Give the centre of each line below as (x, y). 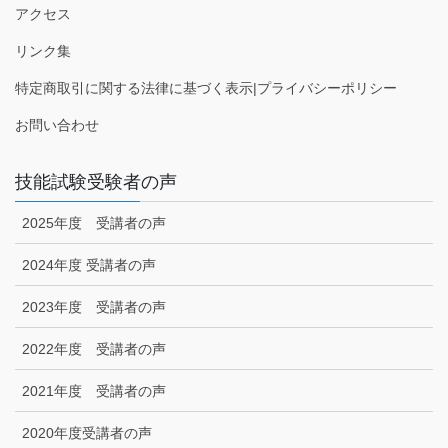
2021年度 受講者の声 (94, 390)
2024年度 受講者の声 (89, 264)
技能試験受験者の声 (96, 181)
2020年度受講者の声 (87, 432)
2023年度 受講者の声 (94, 306)
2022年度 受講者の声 (94, 348)
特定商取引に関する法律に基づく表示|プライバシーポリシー (206, 87)
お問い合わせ (57, 124)
